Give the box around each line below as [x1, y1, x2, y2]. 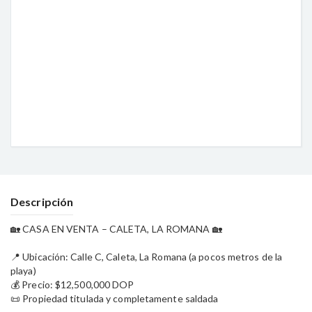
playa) [10, 265, 36, 276]
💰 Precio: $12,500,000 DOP [10, 279, 134, 290]
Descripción [10, 195, 74, 208]
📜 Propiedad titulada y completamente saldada [10, 292, 219, 304]
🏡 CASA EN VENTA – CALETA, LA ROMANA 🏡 [10, 223, 222, 235]
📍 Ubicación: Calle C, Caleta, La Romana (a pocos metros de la [10, 251, 283, 263]
